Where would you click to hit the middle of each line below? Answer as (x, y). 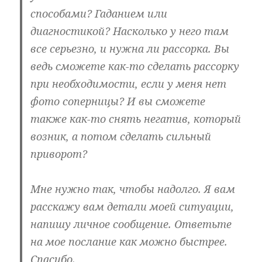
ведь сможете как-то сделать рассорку (135, 66)
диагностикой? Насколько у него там (130, 31)
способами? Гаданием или (99, 14)
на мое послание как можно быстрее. (129, 242)
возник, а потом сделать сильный (121, 137)
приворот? (59, 154)
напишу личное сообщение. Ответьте (131, 224)
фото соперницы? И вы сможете (118, 101)
